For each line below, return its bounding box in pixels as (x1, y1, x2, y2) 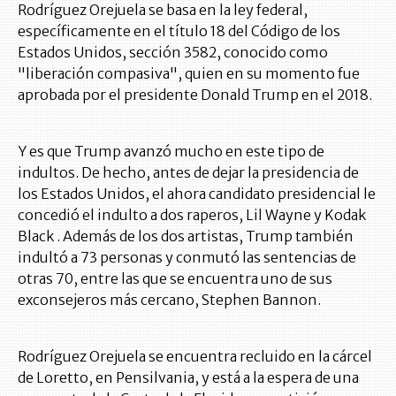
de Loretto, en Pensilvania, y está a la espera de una (18, 369, 359, 386)
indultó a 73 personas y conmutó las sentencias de (18, 248, 356, 266)
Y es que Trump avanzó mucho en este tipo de (18, 142, 324, 160)
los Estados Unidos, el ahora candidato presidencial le (18, 185, 376, 202)
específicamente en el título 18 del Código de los (18, 22, 340, 40)
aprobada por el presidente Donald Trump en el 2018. (18, 86, 372, 103)
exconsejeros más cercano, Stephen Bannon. (18, 291, 321, 308)
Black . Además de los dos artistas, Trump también (18, 227, 354, 245)
